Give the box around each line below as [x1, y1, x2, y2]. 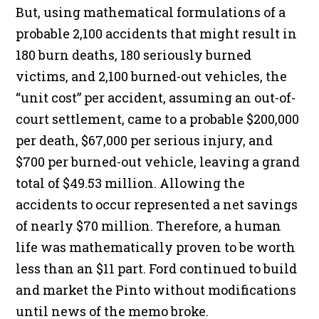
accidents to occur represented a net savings [16, 196, 298, 214]
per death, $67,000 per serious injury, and [16, 132, 273, 150]
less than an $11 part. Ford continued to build [16, 260, 298, 278]
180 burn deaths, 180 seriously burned [16, 46, 252, 64]
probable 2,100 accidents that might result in [16, 25, 298, 43]
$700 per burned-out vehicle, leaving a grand [16, 153, 300, 171]
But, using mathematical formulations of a [16, 4, 286, 21]
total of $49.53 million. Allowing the [16, 174, 246, 192]
